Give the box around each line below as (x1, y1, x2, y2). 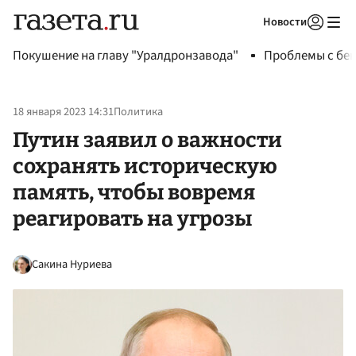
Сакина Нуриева (32, 255, 112, 273)
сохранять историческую (13, 153, 277, 179)
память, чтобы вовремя (13, 179, 255, 205)
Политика (114, 103, 163, 121)
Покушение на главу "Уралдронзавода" (13, 46, 238, 65)
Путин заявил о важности (13, 126, 282, 153)
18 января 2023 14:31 (13, 103, 114, 121)
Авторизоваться (213, 35, 288, 49)
